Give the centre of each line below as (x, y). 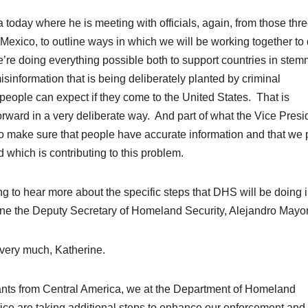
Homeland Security (178, 211)
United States (215, 98)
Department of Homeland (234, 289)
